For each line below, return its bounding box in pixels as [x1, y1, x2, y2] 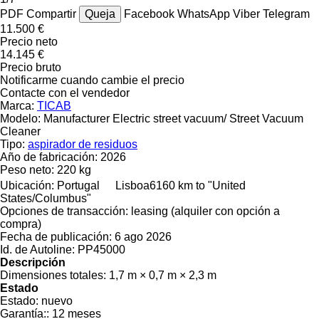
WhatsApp [177, 7, 233, 20]
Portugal [57, 179, 100, 192]
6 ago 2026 [115, 230, 172, 243]
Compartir [26, 7, 76, 20]
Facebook [124, 7, 177, 20]
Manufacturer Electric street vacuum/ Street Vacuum [43, 112, 303, 125]
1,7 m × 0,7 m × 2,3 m [109, 268, 216, 281]
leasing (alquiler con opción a [131, 204, 280, 217]
